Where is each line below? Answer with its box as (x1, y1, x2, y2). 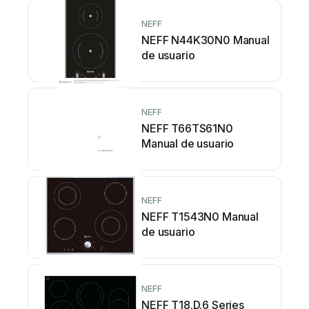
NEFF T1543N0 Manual (141, 209, 259, 223)
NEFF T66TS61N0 (141, 121, 233, 135)
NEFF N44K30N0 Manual (141, 32, 270, 47)
